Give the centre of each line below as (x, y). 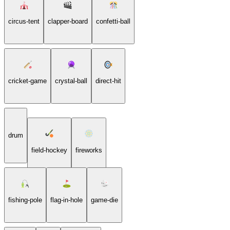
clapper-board (68, 21)
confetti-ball (113, 21)
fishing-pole (25, 200)
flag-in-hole (66, 200)
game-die (104, 200)
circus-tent (24, 21)
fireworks (89, 150)
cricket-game (27, 81)
